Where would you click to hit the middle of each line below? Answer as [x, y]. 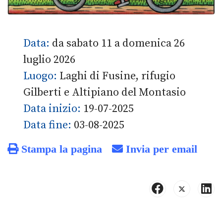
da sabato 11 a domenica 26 [118, 43]
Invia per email [160, 148]
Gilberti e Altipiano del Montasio [105, 92]
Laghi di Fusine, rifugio [117, 76]
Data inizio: [53, 109]
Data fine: [49, 125]
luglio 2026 [49, 59]
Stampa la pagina [60, 148]
